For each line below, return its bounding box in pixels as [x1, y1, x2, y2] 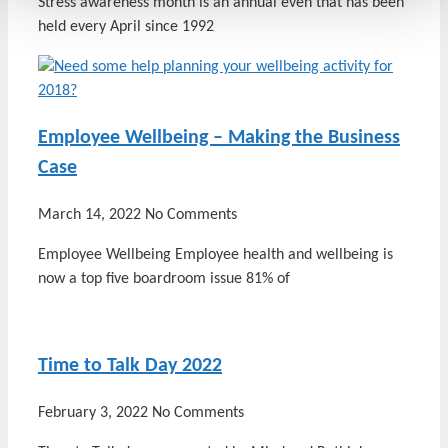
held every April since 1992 [38, 18, 214, 35]
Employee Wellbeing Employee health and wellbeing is [38, 246, 393, 263]
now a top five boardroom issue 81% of [38, 270, 290, 287]
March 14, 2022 [38, 206, 145, 223]
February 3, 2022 [38, 404, 152, 421]
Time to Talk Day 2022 [38, 355, 222, 376]
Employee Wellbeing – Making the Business [38, 127, 400, 148]
